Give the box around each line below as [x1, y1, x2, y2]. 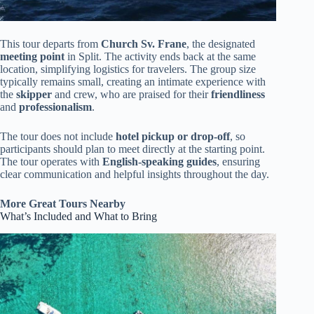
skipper [16, 88, 52, 101]
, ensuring [217, 156, 260, 168]
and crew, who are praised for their [52, 88, 211, 101]
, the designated [186, 38, 255, 50]
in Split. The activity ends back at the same [64, 50, 256, 63]
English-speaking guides [102, 156, 217, 168]
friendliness [211, 88, 265, 101]
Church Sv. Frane [101, 38, 186, 50]
